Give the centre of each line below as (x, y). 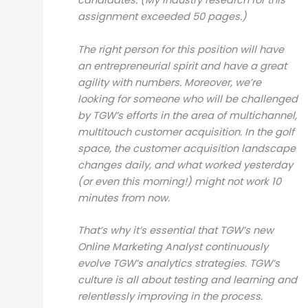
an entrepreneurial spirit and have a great (182, 66)
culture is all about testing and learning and (187, 279)
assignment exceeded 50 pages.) (162, 17)
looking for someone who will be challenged (187, 99)
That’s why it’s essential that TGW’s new (175, 230)
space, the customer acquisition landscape (186, 148)
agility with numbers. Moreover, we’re (169, 82)
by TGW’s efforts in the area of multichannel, (187, 115)
